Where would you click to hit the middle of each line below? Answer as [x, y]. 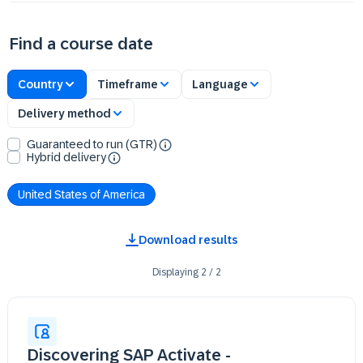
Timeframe [128, 84]
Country [41, 84]
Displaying [175, 272]
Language [220, 84]
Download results [188, 240]
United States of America [81, 194]
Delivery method [64, 113]
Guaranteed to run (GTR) [92, 144]
